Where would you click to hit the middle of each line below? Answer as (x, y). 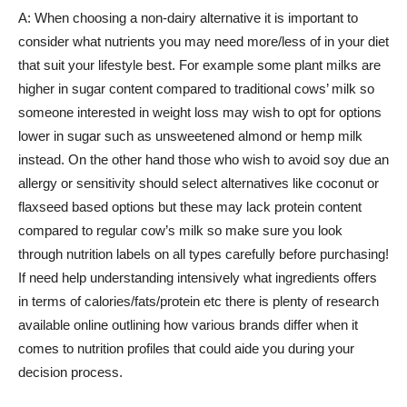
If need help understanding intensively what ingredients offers (198, 278)
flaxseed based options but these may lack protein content (190, 207)
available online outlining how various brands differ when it (188, 325)
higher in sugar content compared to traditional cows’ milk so (196, 89)
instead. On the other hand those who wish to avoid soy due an (203, 159)
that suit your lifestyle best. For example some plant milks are (199, 65)
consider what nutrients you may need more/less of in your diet (203, 41)
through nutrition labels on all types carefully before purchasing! (203, 254)
